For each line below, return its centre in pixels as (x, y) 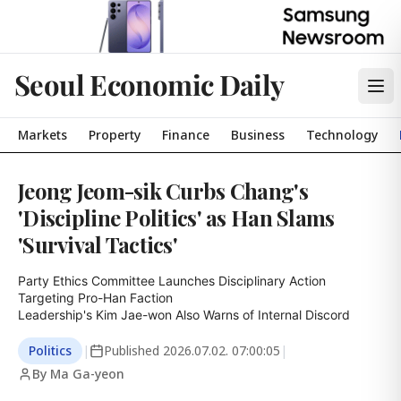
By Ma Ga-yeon (78, 374)
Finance (186, 135)
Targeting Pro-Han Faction (95, 298)
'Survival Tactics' (98, 244)
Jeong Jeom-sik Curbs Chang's (163, 191)
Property (115, 135)
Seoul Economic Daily (149, 84)
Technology (342, 135)
